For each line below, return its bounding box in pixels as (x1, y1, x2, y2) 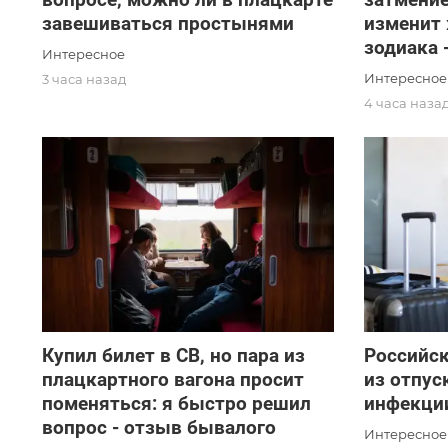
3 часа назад (42, 71, 126, 88)
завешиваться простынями (42, 12, 294, 36)
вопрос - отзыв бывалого (42, 416, 276, 440)
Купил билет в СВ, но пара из (42, 344, 305, 368)
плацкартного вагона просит (42, 368, 304, 392)
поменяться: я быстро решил (42, 392, 311, 416)
